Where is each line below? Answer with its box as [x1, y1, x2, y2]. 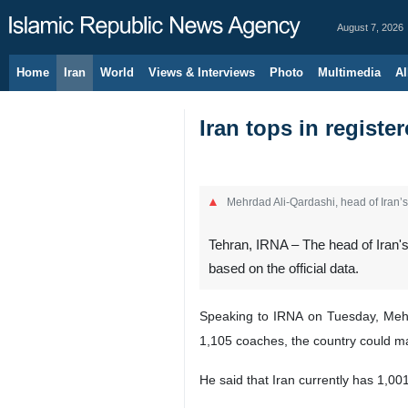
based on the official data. [209, 261, 359, 276]
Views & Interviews [148, 66, 255, 79]
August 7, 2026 [337, 22, 403, 33]
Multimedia [318, 66, 381, 79]
